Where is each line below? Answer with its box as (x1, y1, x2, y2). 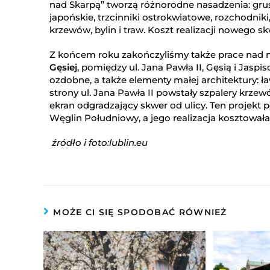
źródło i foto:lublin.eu (49, 136, 148, 148)
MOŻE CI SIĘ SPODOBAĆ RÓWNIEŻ (53, 206, 227, 218)
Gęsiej (49, 61, 77, 73)
